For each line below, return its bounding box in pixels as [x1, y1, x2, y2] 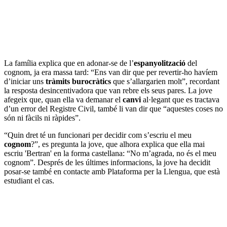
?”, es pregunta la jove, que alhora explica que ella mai [31, 139, 205, 148]
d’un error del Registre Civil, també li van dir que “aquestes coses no [4, 104, 223, 113]
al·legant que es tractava [143, 95, 219, 104]
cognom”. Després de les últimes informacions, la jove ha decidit [4, 158, 210, 167]
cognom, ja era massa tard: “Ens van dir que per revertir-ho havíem [4, 67, 217, 77]
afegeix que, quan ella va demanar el [4, 95, 123, 104]
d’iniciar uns [4, 77, 44, 86]
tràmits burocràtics [44, 77, 111, 86]
